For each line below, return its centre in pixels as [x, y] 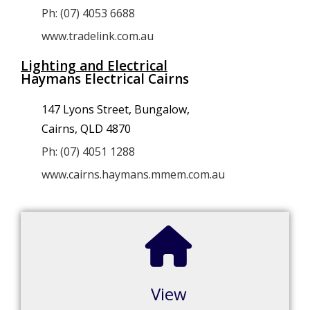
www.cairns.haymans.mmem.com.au [133, 174]
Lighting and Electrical [94, 66]
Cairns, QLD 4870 [86, 129]
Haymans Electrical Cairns [105, 79]
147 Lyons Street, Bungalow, [116, 109]
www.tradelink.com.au [98, 36]
